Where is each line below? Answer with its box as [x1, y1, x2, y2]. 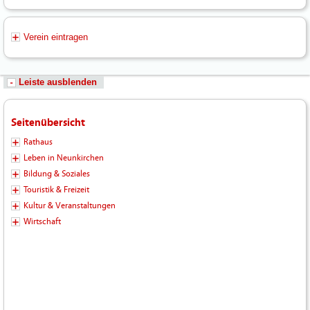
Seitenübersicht [11, 116, 85, 129]
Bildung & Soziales [24, 169, 90, 179]
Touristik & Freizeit [24, 185, 89, 195]
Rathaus [24, 137, 53, 147]
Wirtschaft [24, 217, 61, 227]
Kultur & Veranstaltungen [24, 201, 116, 211]
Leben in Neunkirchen [24, 153, 104, 163]
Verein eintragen [24, 32, 88, 43]
